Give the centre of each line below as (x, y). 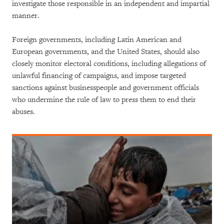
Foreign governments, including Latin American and (97, 39)
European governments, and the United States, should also (106, 51)
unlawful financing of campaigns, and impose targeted (99, 75)
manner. (26, 15)
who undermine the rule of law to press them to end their (104, 99)
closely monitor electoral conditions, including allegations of (109, 63)
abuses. (23, 111)
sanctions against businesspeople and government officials (105, 87)
